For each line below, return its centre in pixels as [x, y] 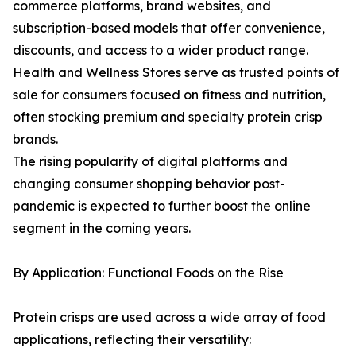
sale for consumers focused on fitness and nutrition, [169, 95]
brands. [35, 139]
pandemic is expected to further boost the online [162, 206]
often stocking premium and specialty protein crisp [168, 117]
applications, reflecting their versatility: [132, 340]
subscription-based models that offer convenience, [169, 28]
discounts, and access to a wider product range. [161, 50]
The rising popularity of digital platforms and [150, 162]
